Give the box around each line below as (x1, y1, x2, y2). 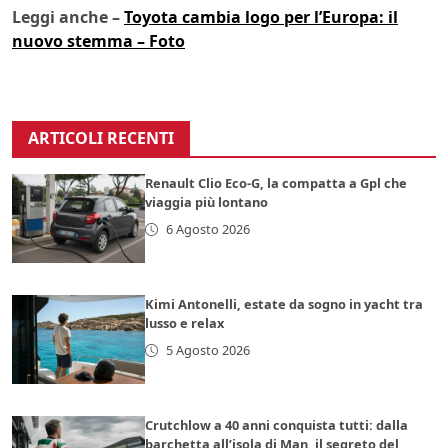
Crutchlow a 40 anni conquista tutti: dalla (145, 416, 409, 435)
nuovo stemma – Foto (12, 30, 185, 53)
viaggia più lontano (145, 193, 269, 212)
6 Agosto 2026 (165, 220, 250, 239)
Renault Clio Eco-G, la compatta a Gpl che (145, 174, 408, 193)
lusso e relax (145, 314, 225, 333)
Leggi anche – (12, 6, 124, 29)
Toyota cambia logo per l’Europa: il (124, 6, 398, 29)
